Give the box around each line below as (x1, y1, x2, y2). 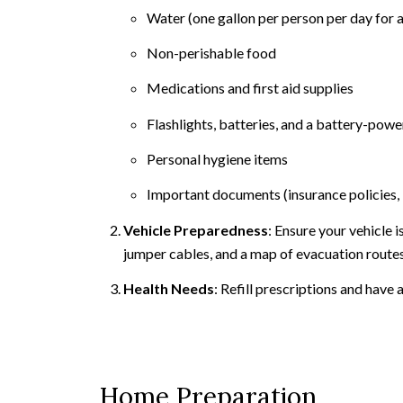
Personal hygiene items (147, 149, 289, 167)
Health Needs (122, 279, 214, 297)
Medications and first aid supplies (147, 79, 354, 97)
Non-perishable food (147, 44, 277, 62)
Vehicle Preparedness (122, 220, 268, 238)
